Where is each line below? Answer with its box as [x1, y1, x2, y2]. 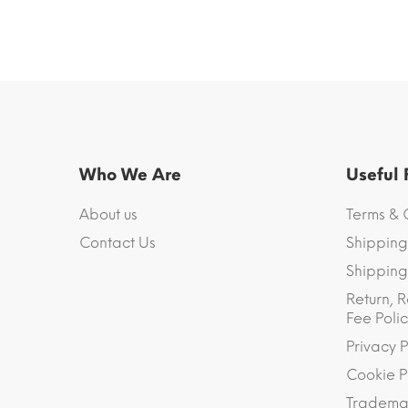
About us [79, 206, 138, 224]
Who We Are [79, 165, 181, 186]
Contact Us [79, 234, 156, 252]
